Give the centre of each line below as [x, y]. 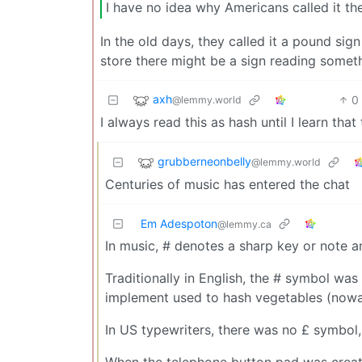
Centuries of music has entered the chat [227, 184]
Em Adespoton [179, 223]
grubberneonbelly [204, 162]
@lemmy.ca [244, 224]
